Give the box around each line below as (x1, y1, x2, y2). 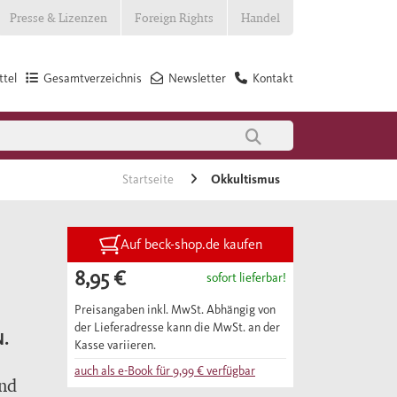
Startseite (122, 172, 176, 187)
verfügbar (206, 363, 255, 378)
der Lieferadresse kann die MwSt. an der (74, 320, 280, 335)
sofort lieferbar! (206, 270, 286, 285)
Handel (241, 10, 280, 25)
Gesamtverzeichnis (43, 71, 142, 86)
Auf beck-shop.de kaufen (120, 236, 262, 253)
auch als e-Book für (74, 363, 170, 378)
